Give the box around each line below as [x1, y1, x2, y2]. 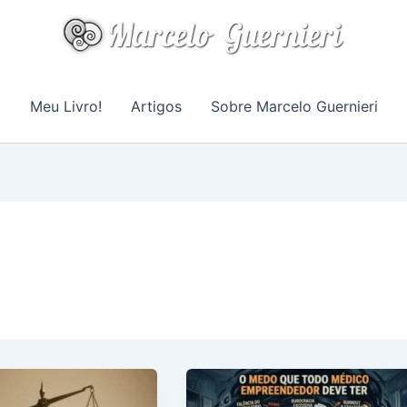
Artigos [130, 97, 182, 115]
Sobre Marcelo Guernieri [210, 97, 378, 115]
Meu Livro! [29, 97, 102, 115]
